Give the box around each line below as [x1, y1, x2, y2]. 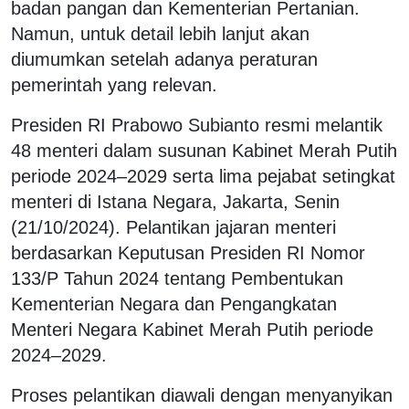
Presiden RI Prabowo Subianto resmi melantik [11, 114, 383, 135]
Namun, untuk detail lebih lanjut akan [11, 23, 309, 44]
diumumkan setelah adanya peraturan [11, 48, 318, 69]
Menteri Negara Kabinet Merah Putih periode [11, 319, 373, 340]
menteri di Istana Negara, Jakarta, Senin [11, 191, 340, 212]
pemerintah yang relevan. [11, 74, 217, 95]
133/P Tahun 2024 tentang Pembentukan [11, 267, 343, 288]
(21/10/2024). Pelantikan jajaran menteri [11, 216, 336, 237]
